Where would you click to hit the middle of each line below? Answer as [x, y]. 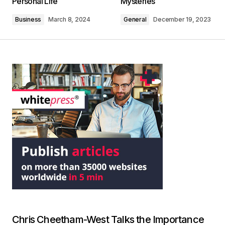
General [135, 20]
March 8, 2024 [69, 20]
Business [28, 20]
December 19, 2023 [182, 20]
